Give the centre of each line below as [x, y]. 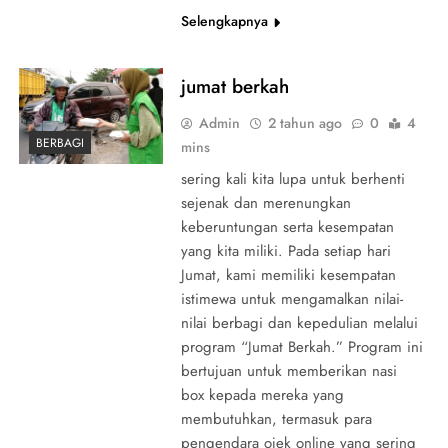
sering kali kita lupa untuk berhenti [292, 178]
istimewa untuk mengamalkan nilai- [291, 298]
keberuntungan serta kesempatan [287, 226]
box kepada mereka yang [262, 394]
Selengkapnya [224, 20]
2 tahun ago [304, 122]
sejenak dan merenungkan [265, 202]
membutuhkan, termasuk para [276, 418]
